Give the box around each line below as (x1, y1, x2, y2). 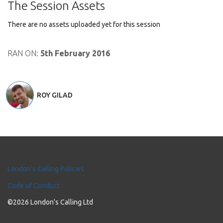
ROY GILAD (37, 91, 73, 99)
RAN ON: (7, 49, 40, 58)
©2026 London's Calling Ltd (7, 198, 93, 206)
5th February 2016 (40, 49, 110, 58)
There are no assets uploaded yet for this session (7, 20, 160, 28)
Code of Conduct (7, 182, 60, 190)
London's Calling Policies (7, 165, 84, 173)
